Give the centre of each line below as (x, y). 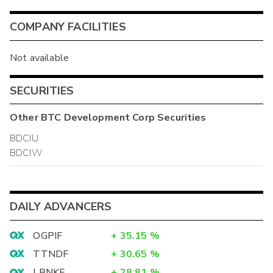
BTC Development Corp (97, 118)
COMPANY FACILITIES (68, 27)
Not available (39, 58)
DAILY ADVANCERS (61, 207)
